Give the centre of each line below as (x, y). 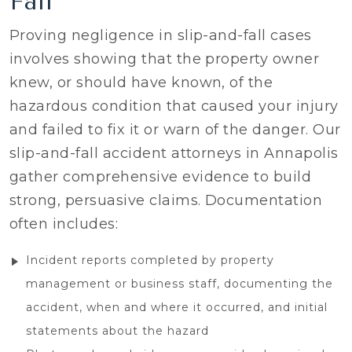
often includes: (64, 224)
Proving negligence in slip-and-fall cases (161, 36)
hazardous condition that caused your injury (174, 106)
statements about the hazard (117, 331)
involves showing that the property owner (165, 59)
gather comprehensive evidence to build (161, 177)
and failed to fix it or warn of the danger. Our (175, 130)
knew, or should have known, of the (141, 83)
